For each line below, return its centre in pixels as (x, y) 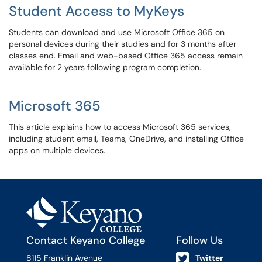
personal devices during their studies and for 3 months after (123, 44)
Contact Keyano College (85, 240)
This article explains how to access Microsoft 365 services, (120, 127)
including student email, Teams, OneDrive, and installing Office (126, 139)
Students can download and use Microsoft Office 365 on (117, 32)
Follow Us (200, 240)
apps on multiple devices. (57, 150)
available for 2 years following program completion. (105, 67)
